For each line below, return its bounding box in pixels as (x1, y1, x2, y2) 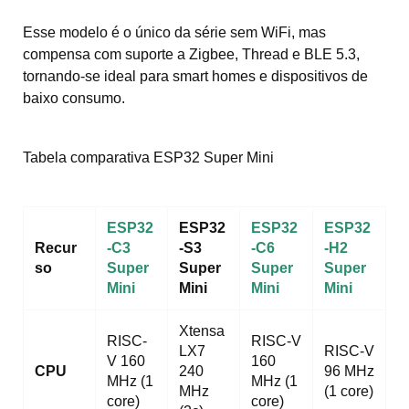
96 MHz (324, 362, 374, 379)
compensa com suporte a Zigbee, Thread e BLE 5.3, (23, 46, 360, 62)
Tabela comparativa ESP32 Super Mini (23, 149, 274, 165)
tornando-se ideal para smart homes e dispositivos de (23, 68, 368, 84)
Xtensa (179, 322, 225, 339)
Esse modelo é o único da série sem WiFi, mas (23, 24, 326, 40)
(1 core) (324, 383, 373, 399)
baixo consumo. (23, 89, 125, 106)
